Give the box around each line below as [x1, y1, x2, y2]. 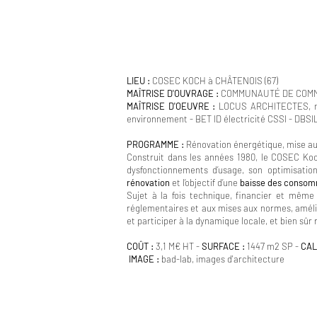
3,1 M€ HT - [156, 241, 202, 252]
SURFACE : [202, 241, 247, 252]
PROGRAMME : [127, 139, 186, 150]
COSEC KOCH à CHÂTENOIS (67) [152, 75, 278, 86]
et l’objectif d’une [170, 177, 240, 188]
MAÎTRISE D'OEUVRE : [127, 100, 219, 112]
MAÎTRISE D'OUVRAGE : [127, 88, 221, 99]
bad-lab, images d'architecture [159, 253, 284, 265]
